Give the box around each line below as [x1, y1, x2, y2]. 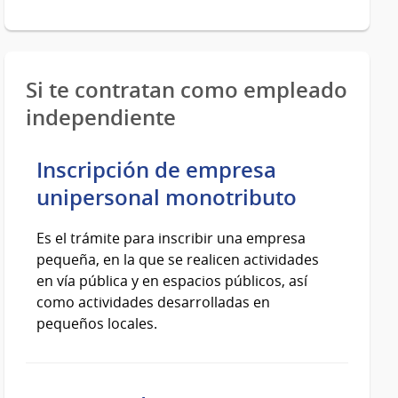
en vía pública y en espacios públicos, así [36, 271, 308, 291]
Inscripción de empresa [36, 155, 277, 185]
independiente [26, 103, 177, 132]
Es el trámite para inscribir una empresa [36, 228, 306, 249]
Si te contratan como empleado [26, 76, 348, 105]
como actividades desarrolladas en [36, 292, 271, 313]
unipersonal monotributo [36, 183, 298, 212]
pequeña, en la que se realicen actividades [36, 250, 320, 270]
